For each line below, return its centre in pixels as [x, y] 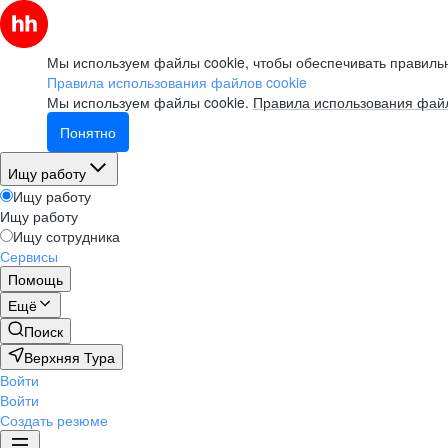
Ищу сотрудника [66, 236]
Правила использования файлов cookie [177, 82]
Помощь [35, 279]
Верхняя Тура [69, 357]
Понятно [88, 132]
